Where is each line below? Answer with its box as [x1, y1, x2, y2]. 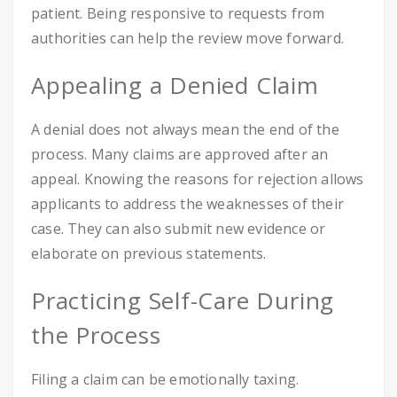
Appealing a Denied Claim [31, 69, 319, 101]
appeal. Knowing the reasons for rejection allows [31, 169, 364, 189]
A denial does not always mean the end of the [31, 120, 339, 139]
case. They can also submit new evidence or [31, 219, 326, 238]
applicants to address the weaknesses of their [31, 194, 345, 214]
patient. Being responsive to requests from [31, 4, 325, 23]
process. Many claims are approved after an [31, 144, 329, 164]
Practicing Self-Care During [31, 284, 335, 316]
